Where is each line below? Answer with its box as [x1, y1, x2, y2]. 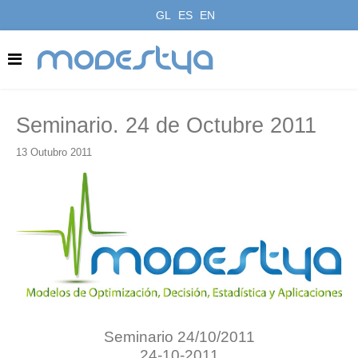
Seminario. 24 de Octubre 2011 [16, 113, 316, 137]
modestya [38, 40, 215, 79]
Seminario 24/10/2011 [103, 328, 255, 345]
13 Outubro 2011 [16, 146, 92, 158]
